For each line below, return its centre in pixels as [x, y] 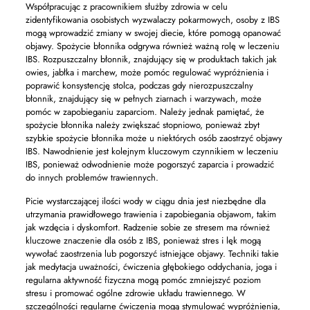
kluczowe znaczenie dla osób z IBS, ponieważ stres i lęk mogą [143, 240]
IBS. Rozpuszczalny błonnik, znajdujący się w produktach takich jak [151, 59]
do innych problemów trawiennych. [92, 177]
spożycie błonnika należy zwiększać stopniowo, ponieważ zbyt [142, 125]
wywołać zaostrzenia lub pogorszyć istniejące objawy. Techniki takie [152, 254]
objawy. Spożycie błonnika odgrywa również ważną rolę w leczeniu [152, 46]
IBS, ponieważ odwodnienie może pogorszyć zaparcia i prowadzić [149, 164]
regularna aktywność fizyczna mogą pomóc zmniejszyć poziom [143, 280]
